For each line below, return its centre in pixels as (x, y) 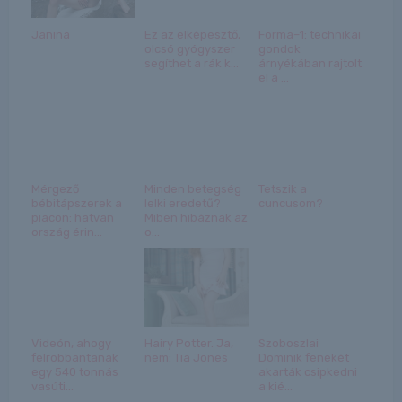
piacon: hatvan (72, 217)
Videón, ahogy (71, 343)
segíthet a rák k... (192, 63)
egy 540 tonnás (74, 371)
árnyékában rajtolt (310, 63)
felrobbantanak (74, 357)
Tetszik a (282, 188)
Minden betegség (193, 188)
